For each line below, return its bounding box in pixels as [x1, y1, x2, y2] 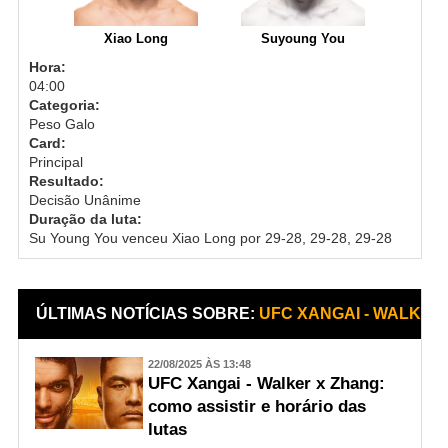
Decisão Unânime [28, 191, 141, 208]
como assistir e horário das [147, 396, 366, 416]
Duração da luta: [28, 210, 142, 227]
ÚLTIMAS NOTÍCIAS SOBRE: [36, 304, 260, 322]
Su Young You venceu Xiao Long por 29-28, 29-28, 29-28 [28, 229, 392, 246]
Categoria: [28, 96, 100, 113]
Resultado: [28, 172, 104, 189]
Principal [28, 153, 83, 170]
